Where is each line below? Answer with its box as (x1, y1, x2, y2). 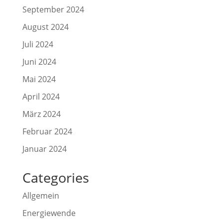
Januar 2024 (22, 143, 67, 155)
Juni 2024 (22, 56, 56, 68)
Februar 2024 (22, 126, 72, 137)
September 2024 (22, 4, 84, 15)
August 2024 (22, 21, 69, 33)
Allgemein (22, 190, 59, 202)
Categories (22, 168, 89, 187)
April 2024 (22, 91, 60, 103)
